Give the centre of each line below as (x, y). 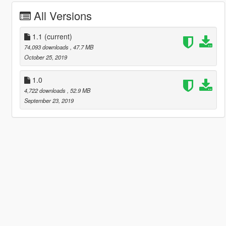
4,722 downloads (45, 91)
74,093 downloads (47, 47)
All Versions (63, 16)
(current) (58, 37)
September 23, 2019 (49, 101)
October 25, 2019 (45, 57)
